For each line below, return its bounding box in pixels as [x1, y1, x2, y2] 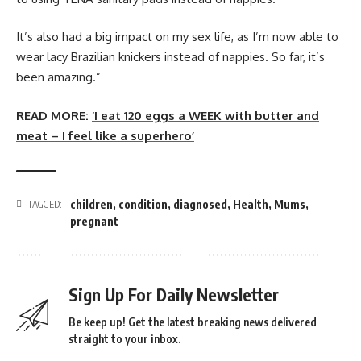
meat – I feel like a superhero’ [16, 127, 194, 143]
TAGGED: [27, 197, 62, 210]
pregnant [70, 214, 118, 228]
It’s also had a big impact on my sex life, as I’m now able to [16, 29, 338, 45]
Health [233, 197, 268, 211]
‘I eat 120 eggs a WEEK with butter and [92, 107, 319, 123]
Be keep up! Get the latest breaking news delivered [68, 314, 317, 329]
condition [118, 197, 168, 211]
